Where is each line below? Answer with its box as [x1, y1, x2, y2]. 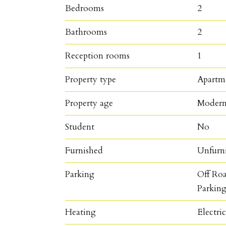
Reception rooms [65, 49, 130, 62]
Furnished [65, 144, 103, 156]
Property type [65, 73, 117, 85]
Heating [65, 206, 96, 218]
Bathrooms [65, 26, 107, 38]
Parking [65, 168, 95, 180]
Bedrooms [65, 2, 104, 14]
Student [65, 121, 95, 133]
